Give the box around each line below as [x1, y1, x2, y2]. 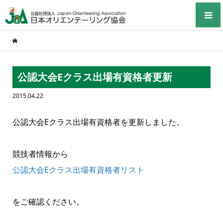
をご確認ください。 [12, 196, 84, 207]
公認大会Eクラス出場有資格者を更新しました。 [12, 116, 184, 127]
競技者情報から [12, 148, 68, 159]
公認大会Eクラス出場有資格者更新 [17, 70, 172, 84]
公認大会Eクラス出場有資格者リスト [12, 164, 144, 175]
